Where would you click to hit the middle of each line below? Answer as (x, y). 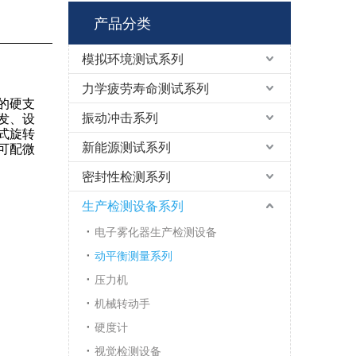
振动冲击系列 (120, 118)
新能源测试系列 (126, 147)
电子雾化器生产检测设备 (156, 232)
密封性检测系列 (126, 177)
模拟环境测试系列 (133, 59)
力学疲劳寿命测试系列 (145, 89)
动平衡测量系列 (133, 256)
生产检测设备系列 (133, 206)
